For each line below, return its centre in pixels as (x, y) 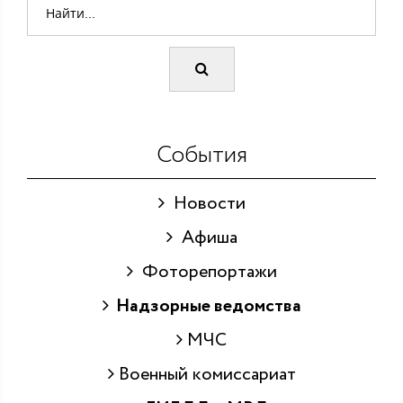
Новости (205, 203)
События (201, 155)
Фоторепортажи (205, 272)
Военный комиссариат (205, 374)
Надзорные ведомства (205, 306)
